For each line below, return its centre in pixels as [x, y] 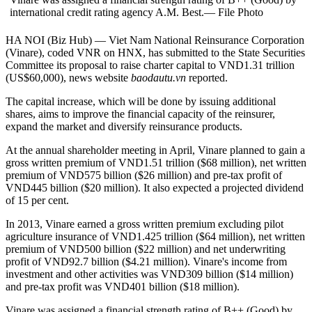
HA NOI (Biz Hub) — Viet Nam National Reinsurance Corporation [155, 40]
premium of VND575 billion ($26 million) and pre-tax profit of [144, 175]
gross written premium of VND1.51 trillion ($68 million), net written [156, 163]
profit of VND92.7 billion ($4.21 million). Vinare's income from [146, 262]
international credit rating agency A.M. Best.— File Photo [136, 13]
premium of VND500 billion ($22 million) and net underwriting [146, 249]
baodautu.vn [160, 78]
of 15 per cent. [37, 201]
